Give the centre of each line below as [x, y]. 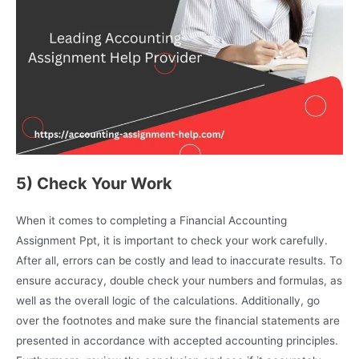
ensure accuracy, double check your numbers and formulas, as [179, 281]
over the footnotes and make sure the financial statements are [178, 321]
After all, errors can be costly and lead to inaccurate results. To [179, 261]
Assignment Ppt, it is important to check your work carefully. [172, 241]
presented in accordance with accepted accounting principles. [177, 341]
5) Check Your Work [94, 184]
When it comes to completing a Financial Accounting [151, 221]
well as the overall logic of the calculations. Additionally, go [168, 301]
